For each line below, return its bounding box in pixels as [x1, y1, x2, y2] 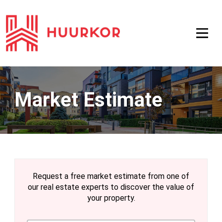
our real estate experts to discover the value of [28, 182, 194, 192]
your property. [87, 193, 135, 203]
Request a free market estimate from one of [33, 171, 189, 181]
